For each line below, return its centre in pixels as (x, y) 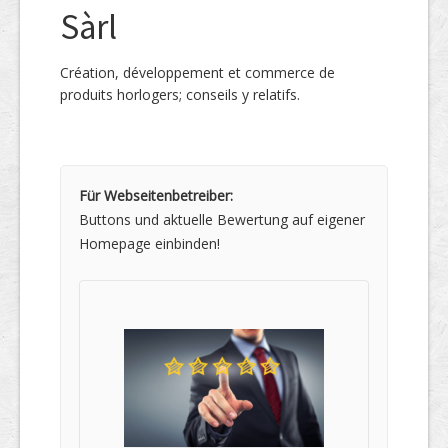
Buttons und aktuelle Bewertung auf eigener (222, 219)
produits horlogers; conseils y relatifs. (180, 94)
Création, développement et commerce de (197, 72)
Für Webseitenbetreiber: (156, 195)
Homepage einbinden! (149, 243)
